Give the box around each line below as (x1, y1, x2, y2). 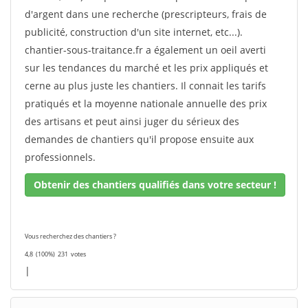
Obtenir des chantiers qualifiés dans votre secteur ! (34, 178, 276, 191)
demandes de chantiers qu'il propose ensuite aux (25, 133, 254, 146)
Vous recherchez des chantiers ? (25, 232, 116, 241)
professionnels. (25, 151, 96, 164)
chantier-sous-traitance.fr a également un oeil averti (25, 43, 266, 56)
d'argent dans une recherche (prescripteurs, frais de (25, 8, 267, 21)
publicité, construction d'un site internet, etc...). (25, 25, 243, 38)
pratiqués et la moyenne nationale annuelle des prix (25, 97, 267, 110)
